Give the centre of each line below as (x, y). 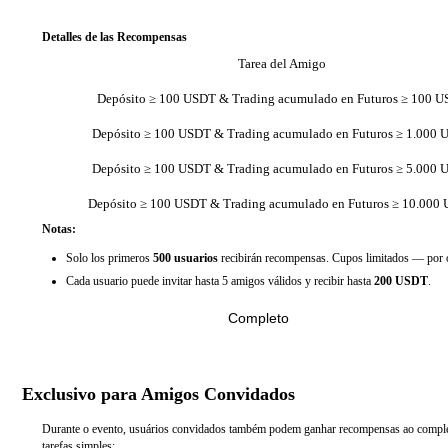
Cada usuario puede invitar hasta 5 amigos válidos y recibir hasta (220, 281)
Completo (258, 317)
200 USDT (401, 281)
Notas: (59, 229)
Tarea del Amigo (282, 63)
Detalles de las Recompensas (114, 37)
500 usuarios (185, 258)
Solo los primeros (109, 258)
